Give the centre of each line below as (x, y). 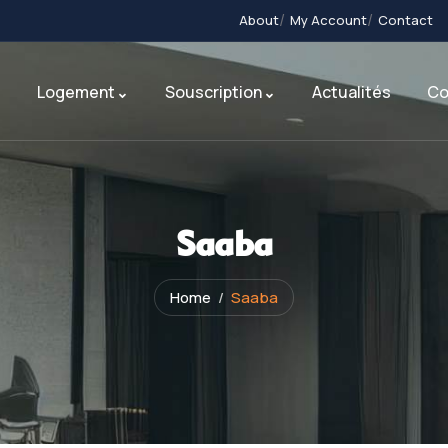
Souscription (213, 92)
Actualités (351, 92)
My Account (328, 20)
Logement (75, 92)
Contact (405, 20)
